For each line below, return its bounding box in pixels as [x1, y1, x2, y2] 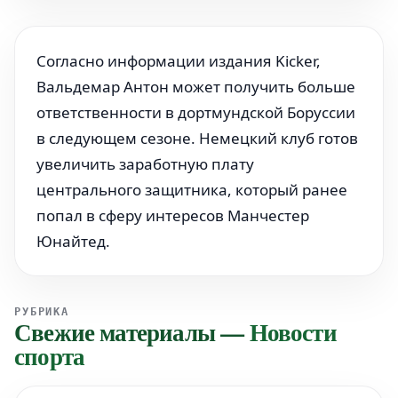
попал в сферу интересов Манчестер [36, 204, 309, 226]
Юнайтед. [36, 230, 110, 251]
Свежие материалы [14, 314, 215, 349]
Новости [249, 314, 337, 349]
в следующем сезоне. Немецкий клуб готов [36, 127, 358, 148]
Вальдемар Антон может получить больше [36, 76, 355, 97]
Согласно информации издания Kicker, [36, 50, 321, 71]
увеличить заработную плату [36, 153, 254, 174]
